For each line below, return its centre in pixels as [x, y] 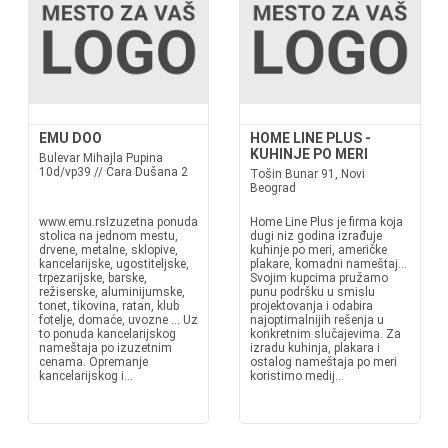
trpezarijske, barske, [92, 278]
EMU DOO [70, 138]
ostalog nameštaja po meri [323, 362]
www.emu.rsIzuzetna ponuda [118, 222]
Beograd [273, 188]
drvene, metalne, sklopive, [108, 250]
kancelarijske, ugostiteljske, [113, 264]
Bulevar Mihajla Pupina [100, 158]
